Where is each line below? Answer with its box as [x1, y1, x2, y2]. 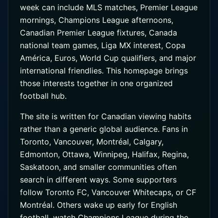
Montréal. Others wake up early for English [20, 200, 177, 210]
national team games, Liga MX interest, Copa [20, 40, 185, 50]
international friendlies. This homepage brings [20, 66, 188, 75]
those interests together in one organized [20, 78, 173, 88]
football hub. [20, 91, 67, 101]
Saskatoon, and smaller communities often [20, 162, 177, 172]
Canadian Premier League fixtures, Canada [20, 28, 177, 37]
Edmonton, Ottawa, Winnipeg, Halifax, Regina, [20, 149, 189, 159]
